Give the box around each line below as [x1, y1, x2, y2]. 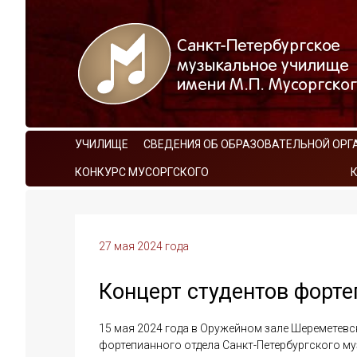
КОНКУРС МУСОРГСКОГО [75, 166, 209, 178]
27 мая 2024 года [99, 240, 189, 253]
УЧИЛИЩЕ [75, 138, 128, 151]
